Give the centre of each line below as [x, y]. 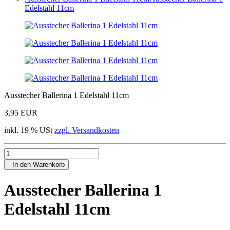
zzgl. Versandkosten [87, 130]
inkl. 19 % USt [29, 130]
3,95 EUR [21, 113]
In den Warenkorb [36, 165]
